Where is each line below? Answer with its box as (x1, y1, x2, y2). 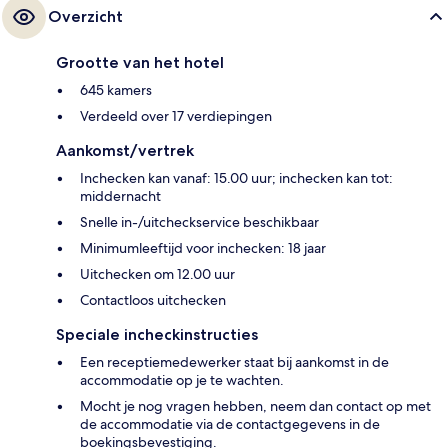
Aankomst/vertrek (56, 140, 194, 160)
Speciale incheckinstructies (56, 324, 258, 344)
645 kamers (80, 80, 152, 99)
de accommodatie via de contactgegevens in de (80, 414, 380, 433)
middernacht (80, 186, 161, 205)
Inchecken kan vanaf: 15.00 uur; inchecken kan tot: (80, 168, 393, 187)
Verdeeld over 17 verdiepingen (80, 106, 272, 125)
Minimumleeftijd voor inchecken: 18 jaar (80, 238, 326, 257)
